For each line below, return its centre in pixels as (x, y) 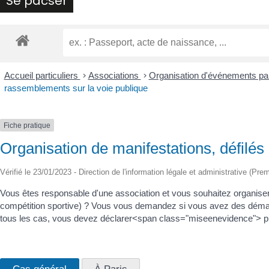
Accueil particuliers (42, 75)
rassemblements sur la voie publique (76, 88)
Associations (114, 75)
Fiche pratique (27, 125)
